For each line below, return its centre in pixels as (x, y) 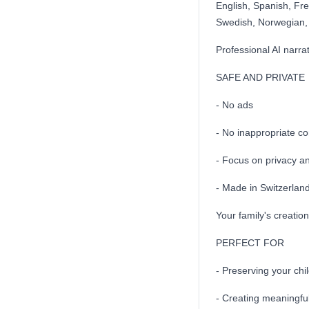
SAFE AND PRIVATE (260, 77)
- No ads (235, 105)
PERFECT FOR (250, 243)
